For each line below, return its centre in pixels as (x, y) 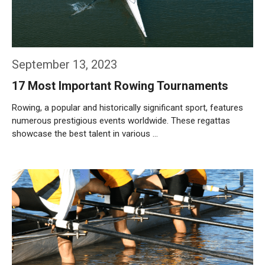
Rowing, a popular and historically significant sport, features (127, 108)
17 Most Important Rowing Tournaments (120, 86)
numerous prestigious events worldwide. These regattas (121, 121)
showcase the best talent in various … (85, 134)
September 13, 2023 (64, 64)
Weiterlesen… (49, 165)
